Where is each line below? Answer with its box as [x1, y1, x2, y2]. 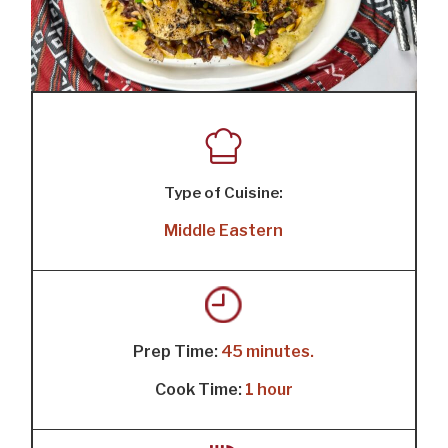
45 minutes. [221, 342, 315, 362]
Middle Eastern [164, 221, 284, 241]
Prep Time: [133, 342, 222, 362]
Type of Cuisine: [164, 184, 284, 203]
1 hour [244, 380, 293, 400]
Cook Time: [154, 380, 245, 400]
